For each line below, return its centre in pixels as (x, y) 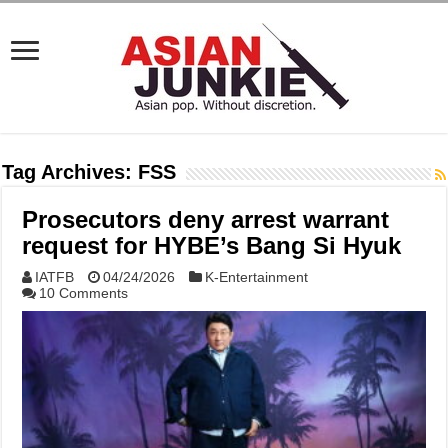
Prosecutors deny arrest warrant (206, 219)
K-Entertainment (257, 277)
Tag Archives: (70, 172)
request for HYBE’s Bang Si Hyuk (212, 245)
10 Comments (84, 293)
